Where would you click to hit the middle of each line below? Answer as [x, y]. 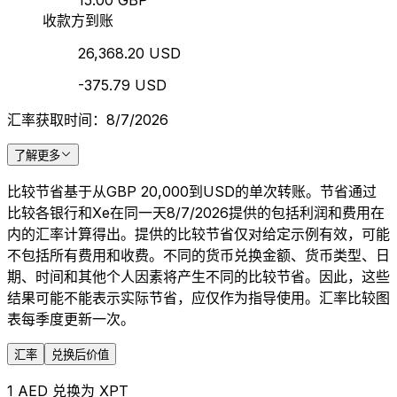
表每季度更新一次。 [71, 319]
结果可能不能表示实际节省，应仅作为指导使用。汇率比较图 [198, 298]
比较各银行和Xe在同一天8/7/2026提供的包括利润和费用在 [196, 213]
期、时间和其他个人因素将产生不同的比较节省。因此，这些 [198, 277]
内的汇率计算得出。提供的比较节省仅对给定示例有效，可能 [198, 234]
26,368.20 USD [129, 54]
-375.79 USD [122, 86]
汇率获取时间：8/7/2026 [88, 120]
